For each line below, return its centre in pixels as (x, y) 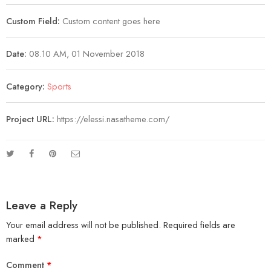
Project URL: (31, 119)
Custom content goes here (110, 21)
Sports (59, 87)
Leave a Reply (42, 205)
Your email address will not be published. (83, 225)
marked (21, 239)
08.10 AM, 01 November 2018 (86, 54)
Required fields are (199, 225)
